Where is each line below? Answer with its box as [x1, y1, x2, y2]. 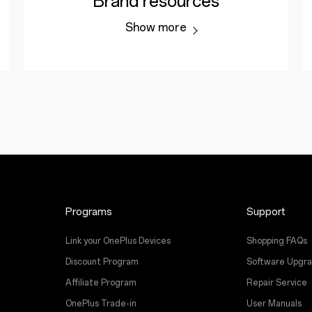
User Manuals [246, 299, 302, 309]
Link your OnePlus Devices [65, 236, 171, 246]
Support [246, 206, 286, 218]
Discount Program [65, 257, 139, 267]
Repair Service [246, 278, 307, 288]
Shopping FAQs [246, 236, 307, 246]
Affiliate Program [65, 278, 137, 288]
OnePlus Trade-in [65, 299, 137, 309]
